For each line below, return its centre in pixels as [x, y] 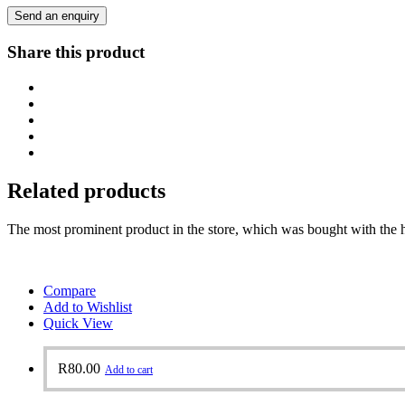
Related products [86, 190]
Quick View [78, 323]
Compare [70, 290]
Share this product [76, 52]
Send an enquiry [57, 16]
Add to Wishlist [88, 306]
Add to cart [129, 369]
